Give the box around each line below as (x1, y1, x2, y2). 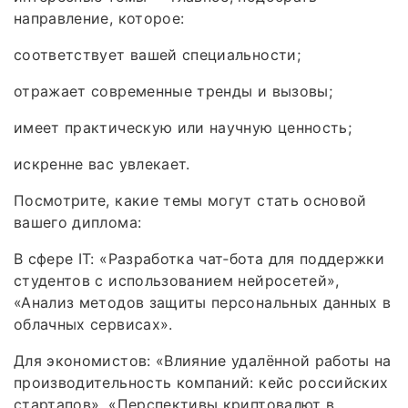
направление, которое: (14, 8, 185, 27)
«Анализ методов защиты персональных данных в (14, 292, 392, 311)
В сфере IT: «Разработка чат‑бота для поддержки (14, 249, 385, 268)
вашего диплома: (14, 212, 142, 231)
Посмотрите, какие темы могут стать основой (14, 190, 367, 209)
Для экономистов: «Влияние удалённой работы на (14, 351, 392, 370)
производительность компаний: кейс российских (14, 372, 389, 392)
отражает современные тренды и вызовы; (14, 81, 332, 100)
